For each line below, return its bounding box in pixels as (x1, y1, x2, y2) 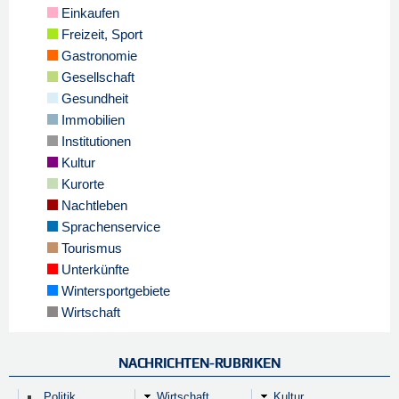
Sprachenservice (58, 219, 160, 235)
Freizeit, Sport (58, 27, 142, 43)
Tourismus (58, 240, 122, 256)
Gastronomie (58, 48, 137, 64)
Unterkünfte (58, 262, 129, 278)
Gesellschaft (58, 69, 134, 85)
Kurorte (58, 176, 104, 192)
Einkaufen (58, 5, 119, 21)
